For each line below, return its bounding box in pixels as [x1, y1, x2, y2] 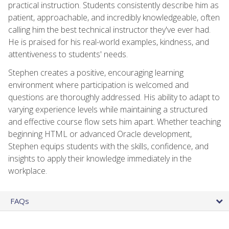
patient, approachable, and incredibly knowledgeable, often [8, 11, 220, 23]
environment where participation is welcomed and [8, 79, 189, 90]
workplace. [8, 165, 47, 176]
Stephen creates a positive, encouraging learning [8, 66, 184, 78]
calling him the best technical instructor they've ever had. [8, 24, 211, 35]
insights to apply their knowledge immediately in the [8, 152, 192, 164]
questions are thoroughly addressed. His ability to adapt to [8, 91, 220, 103]
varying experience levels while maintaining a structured [8, 103, 208, 115]
